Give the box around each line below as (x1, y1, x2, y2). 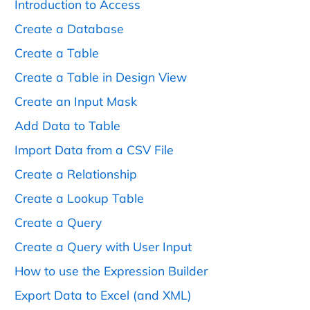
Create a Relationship (15, 166, 137, 182)
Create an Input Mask (15, 93, 137, 109)
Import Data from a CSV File (15, 142, 174, 158)
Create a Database (15, 20, 124, 36)
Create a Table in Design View (15, 69, 187, 84)
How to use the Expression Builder (15, 263, 208, 279)
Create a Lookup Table (15, 190, 144, 206)
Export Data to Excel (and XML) (15, 287, 192, 303)
